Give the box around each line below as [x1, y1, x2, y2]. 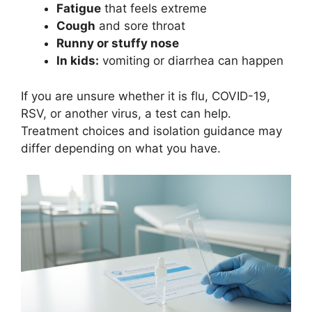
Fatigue [56, 1, 101, 16]
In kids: [56, 54, 99, 68]
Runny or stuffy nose [56, 36, 179, 51]
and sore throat [95, 19, 185, 33]
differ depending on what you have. [21, 141, 221, 155]
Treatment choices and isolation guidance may [21, 123, 282, 138]
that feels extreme [101, 1, 207, 16]
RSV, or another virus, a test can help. [21, 106, 231, 120]
